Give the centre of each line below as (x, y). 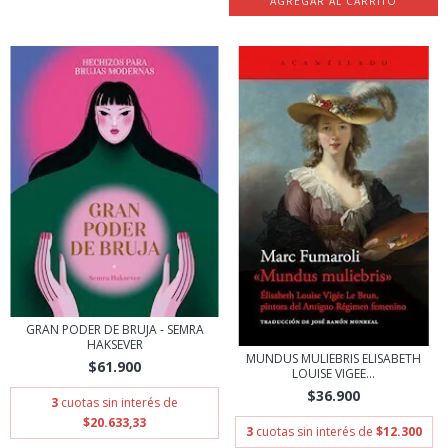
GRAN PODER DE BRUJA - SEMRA (114, 329)
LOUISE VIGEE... (333, 373)
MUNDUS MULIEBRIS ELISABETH (333, 358)
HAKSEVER (114, 344)
